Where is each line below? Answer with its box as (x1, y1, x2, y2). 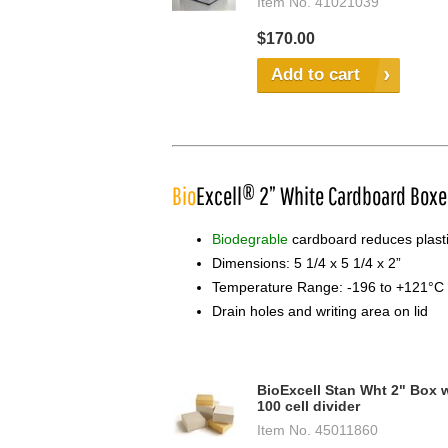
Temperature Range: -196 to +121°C (212, 279, 444, 296)
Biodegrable (212, 231, 288, 248)
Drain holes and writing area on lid (212, 303, 428, 320)
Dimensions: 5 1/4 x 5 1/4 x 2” (212, 255, 401, 272)
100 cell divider (257, 398, 360, 415)
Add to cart (271, 65, 360, 85)
